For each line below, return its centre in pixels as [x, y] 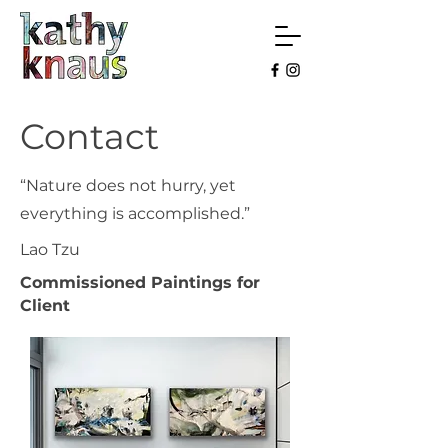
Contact [89, 136]
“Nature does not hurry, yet [128, 185]
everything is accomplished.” [135, 213]
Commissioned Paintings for [140, 282]
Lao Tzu [50, 249]
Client [45, 305]
